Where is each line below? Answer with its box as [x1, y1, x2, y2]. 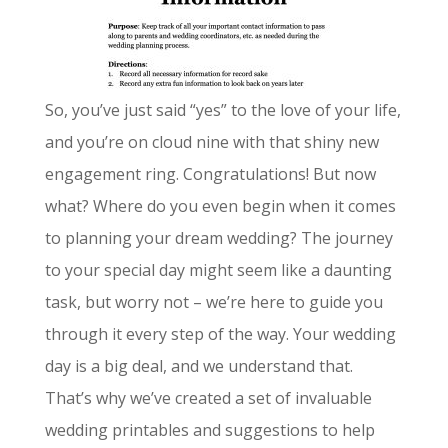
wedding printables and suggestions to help [44, 419, 375, 441]
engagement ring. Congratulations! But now [44, 163, 376, 185]
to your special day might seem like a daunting [44, 259, 392, 281]
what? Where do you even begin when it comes [44, 195, 396, 217]
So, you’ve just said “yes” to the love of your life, [44, 99, 401, 121]
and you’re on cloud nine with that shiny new [44, 131, 379, 153]
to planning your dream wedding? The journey [44, 227, 393, 249]
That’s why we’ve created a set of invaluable [44, 387, 372, 409]
